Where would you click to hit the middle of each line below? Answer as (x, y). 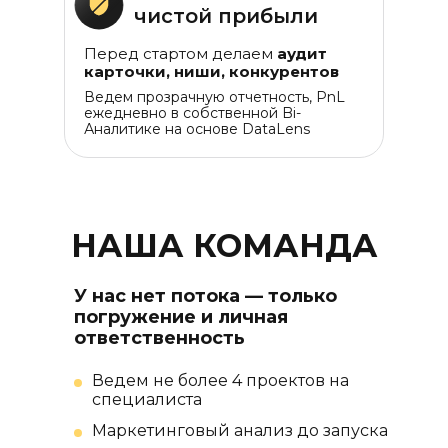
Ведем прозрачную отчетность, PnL (214, 97)
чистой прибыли (226, 16)
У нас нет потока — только (205, 296)
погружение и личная (181, 317)
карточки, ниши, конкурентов (211, 71)
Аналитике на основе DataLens (197, 129)
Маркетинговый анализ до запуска (240, 430)
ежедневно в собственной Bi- (192, 113)
